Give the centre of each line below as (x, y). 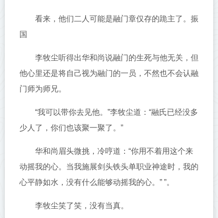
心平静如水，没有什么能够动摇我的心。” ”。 (97, 182)
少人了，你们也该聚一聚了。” (71, 128)
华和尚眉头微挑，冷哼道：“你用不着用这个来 (114, 151)
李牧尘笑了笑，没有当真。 (82, 206)
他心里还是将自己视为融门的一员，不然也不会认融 (109, 73)
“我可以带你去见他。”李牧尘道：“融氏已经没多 (117, 112)
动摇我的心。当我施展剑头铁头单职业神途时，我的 (109, 167)
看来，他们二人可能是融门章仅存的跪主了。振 (117, 19)
